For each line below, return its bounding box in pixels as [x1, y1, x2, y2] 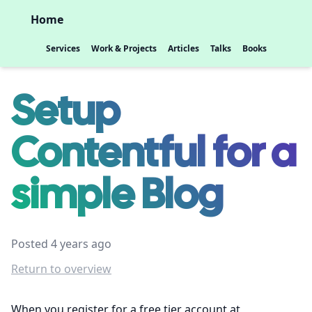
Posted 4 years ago [11, 236, 111, 251]
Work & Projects [91, 42, 157, 54]
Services [45, 42, 80, 54]
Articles [167, 42, 199, 54]
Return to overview [11, 261, 111, 276]
